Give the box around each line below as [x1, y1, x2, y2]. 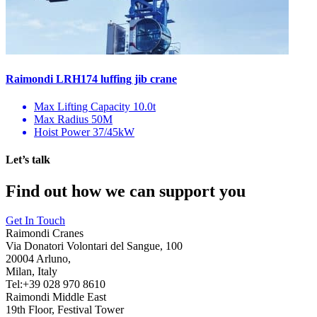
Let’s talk [6, 154, 50, 166]
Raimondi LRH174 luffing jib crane [6, 72, 177, 85]
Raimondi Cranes [6, 227, 83, 240]
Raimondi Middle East [6, 291, 106, 304]
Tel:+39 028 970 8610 [6, 278, 105, 291]
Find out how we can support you [6, 181, 246, 200]
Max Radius [34, 113, 91, 125]
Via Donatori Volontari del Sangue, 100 [6, 240, 183, 253]
